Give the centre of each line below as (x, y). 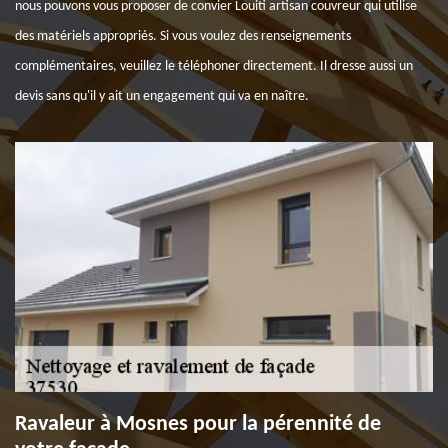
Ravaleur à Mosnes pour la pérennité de (198, 424)
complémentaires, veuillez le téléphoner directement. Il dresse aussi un (214, 66)
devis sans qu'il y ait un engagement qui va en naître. (162, 96)
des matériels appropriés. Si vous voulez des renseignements (183, 36)
